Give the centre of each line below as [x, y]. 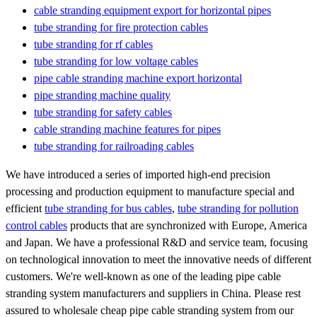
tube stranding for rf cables [93, 44]
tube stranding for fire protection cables [121, 27]
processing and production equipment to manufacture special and [150, 191]
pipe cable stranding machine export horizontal [138, 78]
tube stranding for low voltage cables [116, 61]
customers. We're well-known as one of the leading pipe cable [143, 276]
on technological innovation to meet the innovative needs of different [158, 259]
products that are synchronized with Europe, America [187, 225]
